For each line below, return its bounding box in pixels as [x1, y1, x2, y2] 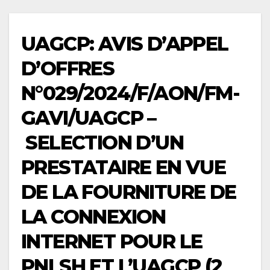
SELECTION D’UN [21, 130, 183, 154]
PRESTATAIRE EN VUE [21, 155, 226, 179]
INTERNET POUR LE [21, 229, 202, 253]
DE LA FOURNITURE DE [21, 180, 236, 204]
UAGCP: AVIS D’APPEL [21, 31, 228, 55]
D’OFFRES [21, 56, 115, 80]
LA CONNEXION [21, 204, 166, 228]
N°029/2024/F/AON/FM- [21, 81, 239, 105]
